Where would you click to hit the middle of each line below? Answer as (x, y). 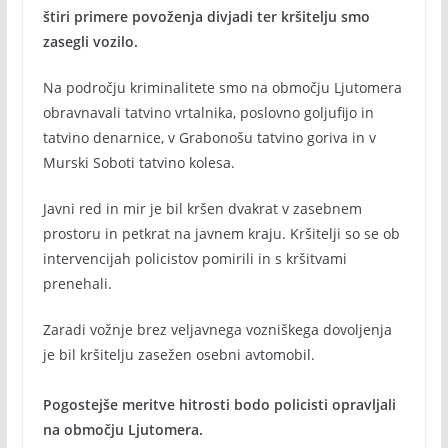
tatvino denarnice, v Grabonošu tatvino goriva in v (209, 137)
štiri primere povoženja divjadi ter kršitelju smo (206, 16)
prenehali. (77, 283)
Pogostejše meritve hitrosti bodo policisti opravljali (219, 404)
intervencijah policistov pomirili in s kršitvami (194, 258)
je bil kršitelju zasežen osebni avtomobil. (178, 354)
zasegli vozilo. (90, 41)
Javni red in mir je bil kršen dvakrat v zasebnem (202, 208)
